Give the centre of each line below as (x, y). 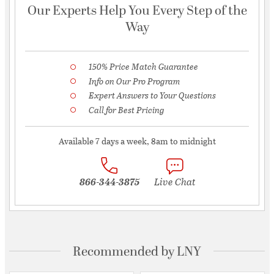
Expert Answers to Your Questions (152, 95)
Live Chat (174, 182)
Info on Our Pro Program (134, 81)
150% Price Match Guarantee (143, 66)
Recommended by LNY (137, 252)
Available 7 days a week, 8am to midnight (137, 141)
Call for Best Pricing (127, 109)
